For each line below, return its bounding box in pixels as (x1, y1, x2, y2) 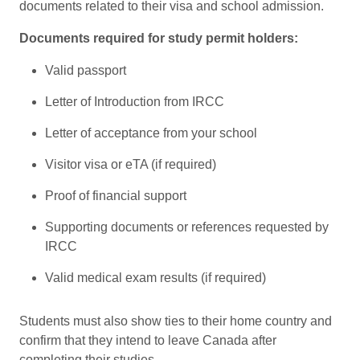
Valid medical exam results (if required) (45, 270, 266, 284)
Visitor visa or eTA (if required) (45, 157, 216, 171)
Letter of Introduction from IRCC (45, 94, 224, 108)
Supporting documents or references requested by (45, 219, 329, 234)
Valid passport (45, 63, 126, 77)
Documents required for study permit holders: (19, 31, 298, 45)
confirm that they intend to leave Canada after (19, 333, 276, 347)
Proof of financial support (45, 188, 186, 202)
